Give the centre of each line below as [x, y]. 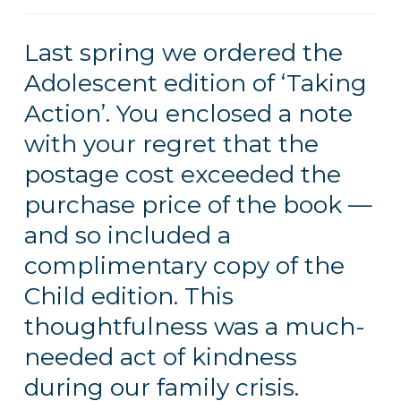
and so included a [127, 235]
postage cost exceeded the [182, 175]
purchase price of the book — [198, 205]
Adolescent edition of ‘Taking [195, 83]
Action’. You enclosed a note [188, 114]
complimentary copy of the [184, 266]
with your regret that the [171, 144]
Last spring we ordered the [183, 53]
